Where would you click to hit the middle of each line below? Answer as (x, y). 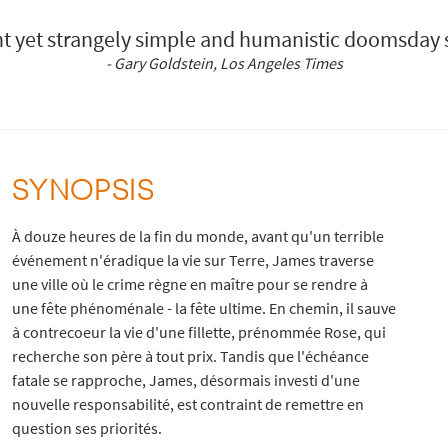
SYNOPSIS (83, 188)
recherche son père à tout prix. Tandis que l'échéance (190, 356)
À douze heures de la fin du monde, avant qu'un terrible (197, 236)
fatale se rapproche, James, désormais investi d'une (185, 380)
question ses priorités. (86, 428)
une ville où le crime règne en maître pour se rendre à (189, 284)
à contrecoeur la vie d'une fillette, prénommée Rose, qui (198, 332)
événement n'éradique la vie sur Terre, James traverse (192, 260)
